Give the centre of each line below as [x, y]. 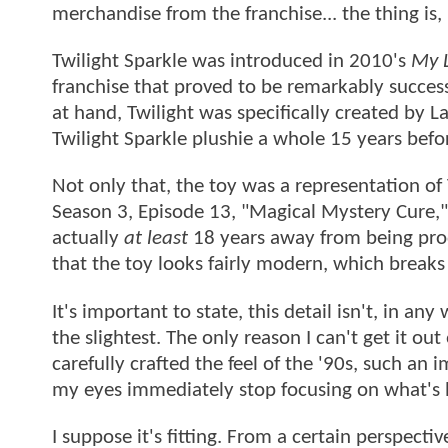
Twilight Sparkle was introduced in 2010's [231, 62]
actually [88, 239]
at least [156, 239]
